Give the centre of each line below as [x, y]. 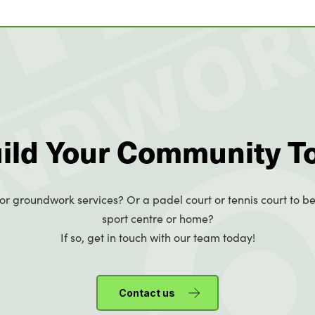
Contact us [147, 293]
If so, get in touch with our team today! [157, 237]
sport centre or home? [157, 218]
